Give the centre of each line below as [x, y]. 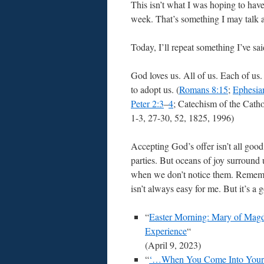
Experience [166, 231]
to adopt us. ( [155, 89]
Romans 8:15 [204, 89]
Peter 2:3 [147, 103]
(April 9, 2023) [173, 245]
